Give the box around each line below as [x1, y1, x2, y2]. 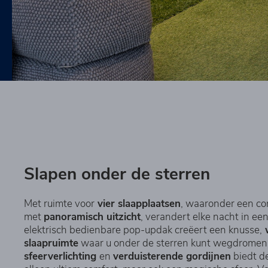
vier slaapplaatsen [95, 196, 181, 211]
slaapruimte [24, 236, 78, 250]
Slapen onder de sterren [24, 162, 210, 185]
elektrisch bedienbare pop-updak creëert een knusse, [24, 223, 262, 237]
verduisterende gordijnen [113, 249, 231, 263]
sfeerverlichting [24, 249, 99, 263]
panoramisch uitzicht [44, 209, 141, 224]
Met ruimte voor [24, 196, 95, 211]
